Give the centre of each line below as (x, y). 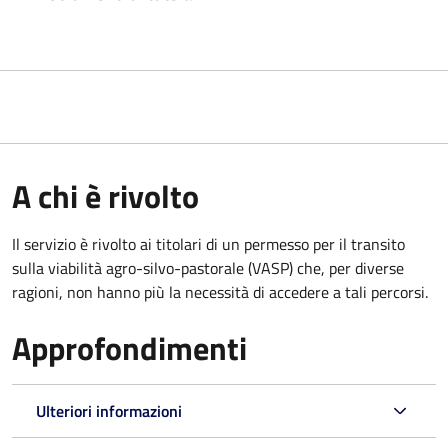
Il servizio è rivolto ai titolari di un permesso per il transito (208, 243)
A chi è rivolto (105, 195)
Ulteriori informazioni (109, 410)
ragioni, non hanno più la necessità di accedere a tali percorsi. (220, 291)
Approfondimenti (129, 347)
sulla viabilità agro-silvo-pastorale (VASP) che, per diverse (208, 267)
